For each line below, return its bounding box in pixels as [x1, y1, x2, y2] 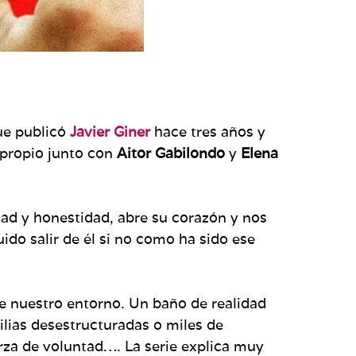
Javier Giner [70, 122, 150, 141]
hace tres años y [150, 122, 265, 141]
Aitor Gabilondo [117, 143, 229, 162]
